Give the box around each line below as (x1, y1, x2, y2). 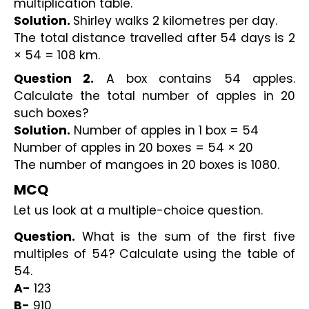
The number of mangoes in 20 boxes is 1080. (14, 157, 279, 174)
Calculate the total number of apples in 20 (14, 88, 295, 105)
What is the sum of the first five (75, 228, 295, 245)
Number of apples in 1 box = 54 (70, 122, 259, 139)
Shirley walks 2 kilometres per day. (73, 12, 281, 29)
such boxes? (14, 105, 88, 122)
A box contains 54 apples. (94, 70, 296, 88)
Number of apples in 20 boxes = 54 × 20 (14, 139, 253, 157)
